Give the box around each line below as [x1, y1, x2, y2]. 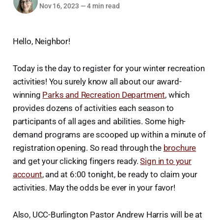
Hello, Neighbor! [12, 36, 70, 46]
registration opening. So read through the [12, 142, 164, 153]
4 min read [85, 2, 120, 10]
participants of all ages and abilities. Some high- [12, 116, 186, 126]
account [12, 169, 42, 179]
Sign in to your [140, 156, 192, 166]
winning [12, 89, 43, 100]
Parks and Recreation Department [42, 89, 165, 100]
